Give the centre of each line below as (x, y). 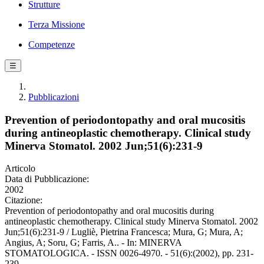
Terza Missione (57, 24)
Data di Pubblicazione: (47, 179)
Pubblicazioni (54, 97)
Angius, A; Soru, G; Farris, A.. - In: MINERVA (93, 243)
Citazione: (24, 200)
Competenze (52, 44)
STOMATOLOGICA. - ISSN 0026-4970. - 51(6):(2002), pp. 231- (129, 253)
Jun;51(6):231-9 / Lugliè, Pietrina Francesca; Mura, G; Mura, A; (124, 232)
